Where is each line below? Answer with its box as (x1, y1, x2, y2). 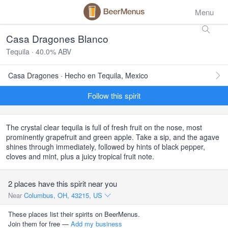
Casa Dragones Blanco (6, 32, 108, 45)
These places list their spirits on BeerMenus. (8, 209, 140, 219)
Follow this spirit (88, 90, 140, 101)
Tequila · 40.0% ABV (6, 46, 71, 56)
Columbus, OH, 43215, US (24, 190, 104, 200)
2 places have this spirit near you (8, 178, 117, 189)
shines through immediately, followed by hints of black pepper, (6, 141, 205, 152)
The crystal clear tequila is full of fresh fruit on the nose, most (6, 122, 202, 132)
